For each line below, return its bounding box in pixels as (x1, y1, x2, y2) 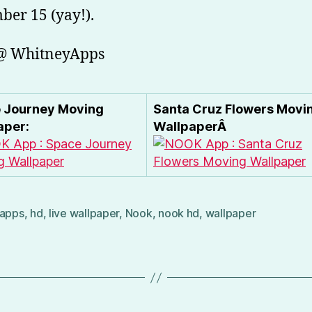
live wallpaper (49, 206, 120, 220)
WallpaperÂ (153, 119, 229, 134)
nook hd (158, 206, 200, 220)
